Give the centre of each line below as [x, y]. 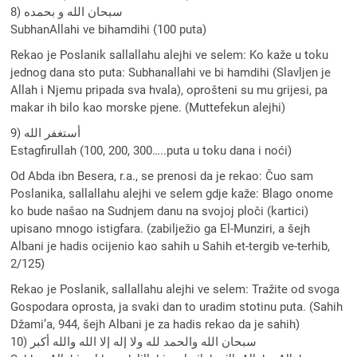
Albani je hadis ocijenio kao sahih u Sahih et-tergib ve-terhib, [171, 246]
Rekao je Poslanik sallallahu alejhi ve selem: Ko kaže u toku [170, 55]
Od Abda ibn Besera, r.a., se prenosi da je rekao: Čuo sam [162, 176]
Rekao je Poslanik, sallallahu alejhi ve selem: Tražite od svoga [175, 289]
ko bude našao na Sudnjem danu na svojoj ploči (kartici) [160, 211]
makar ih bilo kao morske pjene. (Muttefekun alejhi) [148, 107]
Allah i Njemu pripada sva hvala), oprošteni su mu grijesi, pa [169, 90]
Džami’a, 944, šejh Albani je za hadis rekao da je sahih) [155, 324]
